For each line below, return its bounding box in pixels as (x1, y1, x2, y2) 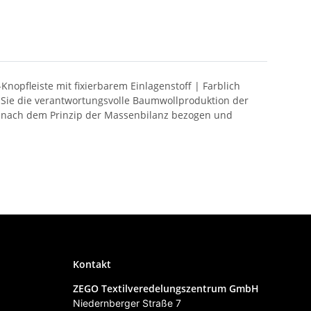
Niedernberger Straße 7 (72, 297, 181, 310)
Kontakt (72, 258, 111, 271)
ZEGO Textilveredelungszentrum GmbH (72, 282, 262, 296)
